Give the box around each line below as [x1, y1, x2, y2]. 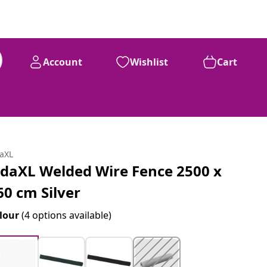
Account [43, 55, 82, 69]
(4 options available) [21, 209, 112, 222]
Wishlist [130, 55, 168, 69]
